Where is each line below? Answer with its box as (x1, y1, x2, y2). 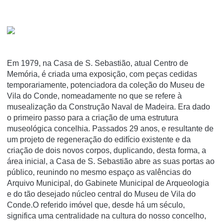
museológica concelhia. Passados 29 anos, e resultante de (7, 124, 214, 133)
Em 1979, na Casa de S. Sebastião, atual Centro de (7, 59, 188, 68)
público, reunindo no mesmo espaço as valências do (7, 168, 191, 177)
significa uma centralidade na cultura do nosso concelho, (7, 212, 206, 221)
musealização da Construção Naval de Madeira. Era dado (7, 103, 210, 111)
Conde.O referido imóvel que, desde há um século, (7, 201, 185, 210)
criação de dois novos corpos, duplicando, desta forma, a (7, 146, 206, 155)
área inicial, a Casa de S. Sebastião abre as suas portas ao (7, 157, 215, 166)
